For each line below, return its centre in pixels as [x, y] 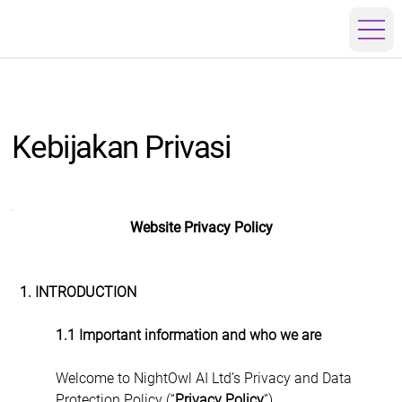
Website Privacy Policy [201, 227]
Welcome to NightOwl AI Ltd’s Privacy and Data [205, 378]
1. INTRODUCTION [78, 292]
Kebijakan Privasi [122, 148]
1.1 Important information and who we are [188, 335]
